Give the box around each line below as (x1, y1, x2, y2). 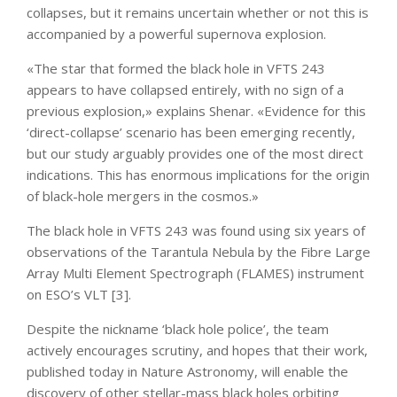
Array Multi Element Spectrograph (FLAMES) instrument (27, 263, 364, 282)
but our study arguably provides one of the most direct (27, 144, 363, 162)
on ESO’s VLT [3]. (27, 284, 131, 303)
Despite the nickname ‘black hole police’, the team (27, 319, 329, 338)
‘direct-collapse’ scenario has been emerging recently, (27, 122, 355, 141)
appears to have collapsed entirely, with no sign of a (27, 80, 344, 98)
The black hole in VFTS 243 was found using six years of (27, 221, 365, 239)
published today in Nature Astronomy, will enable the (27, 362, 348, 380)
